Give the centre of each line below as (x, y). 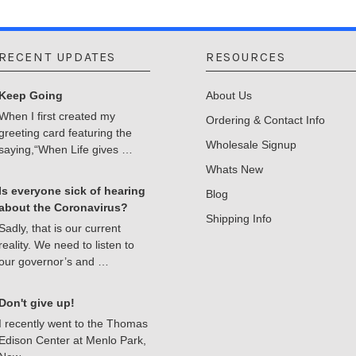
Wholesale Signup (251, 144)
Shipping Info (239, 218)
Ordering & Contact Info (265, 120)
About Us (229, 95)
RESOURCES (246, 56)
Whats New (234, 169)
